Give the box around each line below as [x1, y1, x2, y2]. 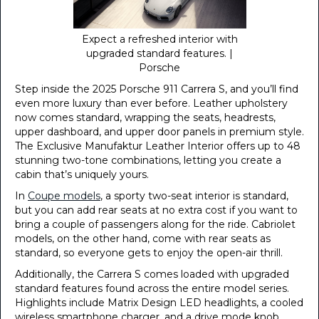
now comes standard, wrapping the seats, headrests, [15, 111, 276, 124]
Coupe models [28, 189, 100, 202]
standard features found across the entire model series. [15, 282, 289, 295]
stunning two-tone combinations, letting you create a [15, 154, 281, 167]
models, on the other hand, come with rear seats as [15, 232, 271, 245]
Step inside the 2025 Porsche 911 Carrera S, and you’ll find [15, 83, 298, 95]
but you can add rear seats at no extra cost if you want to [15, 204, 298, 216]
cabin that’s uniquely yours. [15, 168, 149, 181]
